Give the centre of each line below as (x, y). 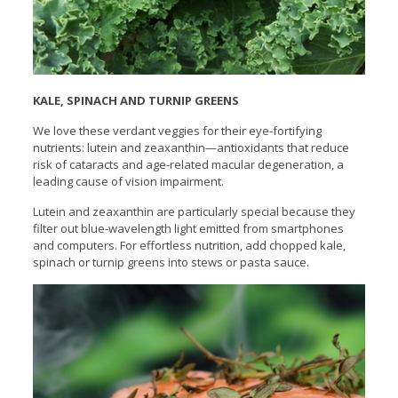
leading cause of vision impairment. (128, 181)
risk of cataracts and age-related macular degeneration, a (188, 164)
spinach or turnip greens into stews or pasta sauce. (171, 262)
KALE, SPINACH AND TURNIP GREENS (135, 100)
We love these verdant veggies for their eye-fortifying (177, 130)
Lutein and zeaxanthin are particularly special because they (194, 211)
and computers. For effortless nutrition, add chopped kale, (189, 245)
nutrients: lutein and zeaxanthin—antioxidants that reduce (191, 147)
